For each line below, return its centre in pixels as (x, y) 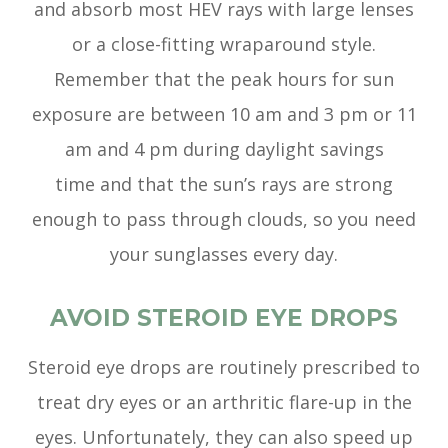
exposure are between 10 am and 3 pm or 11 (224, 114)
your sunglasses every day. (224, 254)
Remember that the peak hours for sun (224, 79)
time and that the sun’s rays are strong (224, 184)
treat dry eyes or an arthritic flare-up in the (224, 402)
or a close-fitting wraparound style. (224, 44)
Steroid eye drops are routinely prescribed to (224, 367)
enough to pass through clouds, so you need (224, 219)
